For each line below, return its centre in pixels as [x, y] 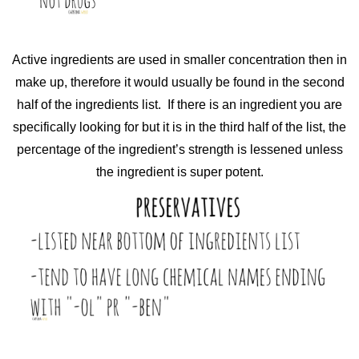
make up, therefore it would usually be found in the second [179, 82]
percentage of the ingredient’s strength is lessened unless [179, 149]
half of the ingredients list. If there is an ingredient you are [179, 104]
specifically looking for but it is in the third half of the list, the [179, 127]
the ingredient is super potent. [179, 171]
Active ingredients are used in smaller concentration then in [179, 59]
